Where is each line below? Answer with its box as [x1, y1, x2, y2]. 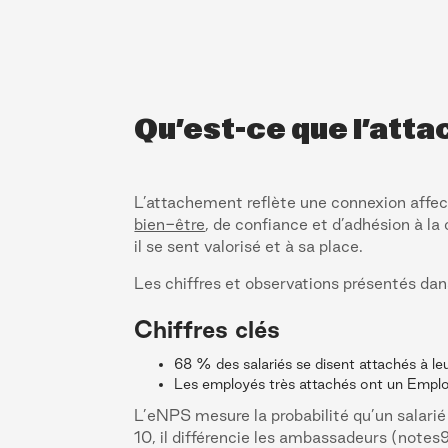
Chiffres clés [134, 315, 281, 342]
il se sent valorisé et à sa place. [134, 236, 364, 255]
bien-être [134, 214, 206, 233]
